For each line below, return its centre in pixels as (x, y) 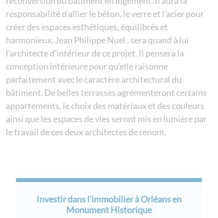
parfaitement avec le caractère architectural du (94, 79)
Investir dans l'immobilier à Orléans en (109, 199)
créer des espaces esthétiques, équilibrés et (87, 27)
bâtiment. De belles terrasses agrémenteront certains (106, 92)
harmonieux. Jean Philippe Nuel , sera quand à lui (97, 40)
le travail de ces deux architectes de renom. (86, 132)
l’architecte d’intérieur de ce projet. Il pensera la (95, 53)
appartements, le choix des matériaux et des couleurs (105, 105)
